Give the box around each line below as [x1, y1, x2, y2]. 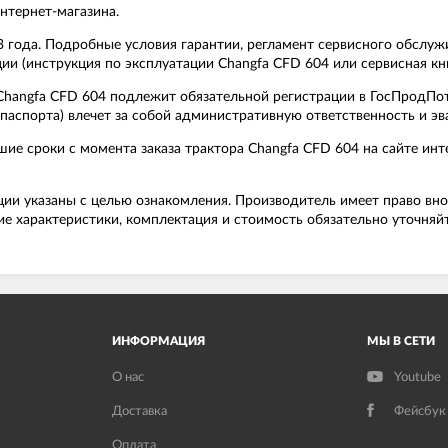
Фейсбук [393, 405, 446, 419]
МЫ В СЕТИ [366, 335, 435, 347]
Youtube [393, 371, 441, 385]
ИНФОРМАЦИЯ [112, 335, 205, 347]
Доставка [112, 405, 167, 418]
